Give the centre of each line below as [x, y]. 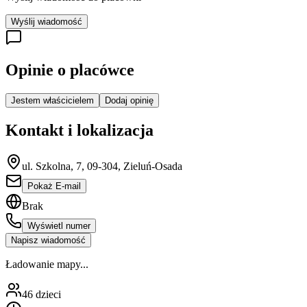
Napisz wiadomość [48, 241]
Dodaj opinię [129, 101]
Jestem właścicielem [52, 101]
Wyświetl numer [59, 226]
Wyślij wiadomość [47, 21]
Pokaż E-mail [54, 186]
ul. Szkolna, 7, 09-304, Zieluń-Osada [102, 167]
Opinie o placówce [70, 70]
